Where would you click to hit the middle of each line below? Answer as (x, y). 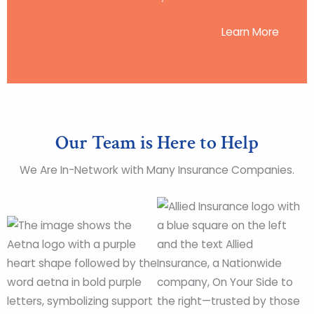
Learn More (250, 32)
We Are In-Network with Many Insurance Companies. (157, 170)
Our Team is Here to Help (157, 143)
